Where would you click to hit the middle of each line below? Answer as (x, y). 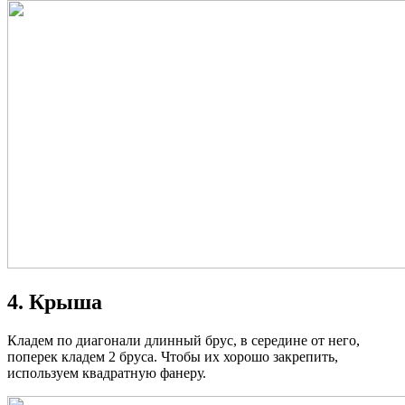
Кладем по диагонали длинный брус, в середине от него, (184, 341)
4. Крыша (55, 302)
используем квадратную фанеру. (107, 373)
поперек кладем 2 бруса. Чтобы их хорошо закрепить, (173, 357)
